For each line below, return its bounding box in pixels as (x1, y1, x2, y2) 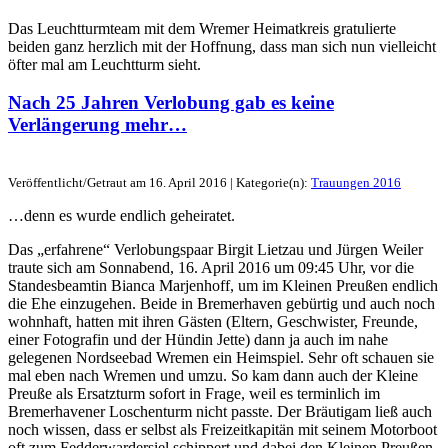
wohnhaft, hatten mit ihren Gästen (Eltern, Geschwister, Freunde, (8, 313, 418, 331)
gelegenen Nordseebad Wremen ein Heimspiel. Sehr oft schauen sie (8, 349, 434, 367)
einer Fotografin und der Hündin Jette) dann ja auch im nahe (8, 331, 388, 349)
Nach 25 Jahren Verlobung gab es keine (8, 92, 334, 114)
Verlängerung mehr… (8, 114, 187, 136)
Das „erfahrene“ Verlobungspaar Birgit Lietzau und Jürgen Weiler (8, 241, 423, 259)
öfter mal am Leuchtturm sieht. (8, 55, 201, 73)
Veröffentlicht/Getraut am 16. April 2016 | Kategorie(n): (8, 175, 311, 191)
